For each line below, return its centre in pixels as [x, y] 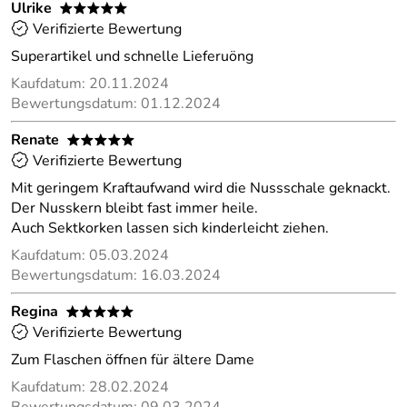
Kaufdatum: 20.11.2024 [90, 84]
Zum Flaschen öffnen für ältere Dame [133, 360]
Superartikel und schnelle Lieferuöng [132, 56]
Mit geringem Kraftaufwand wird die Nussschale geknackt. [201, 188]
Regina [35, 312]
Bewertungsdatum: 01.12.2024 [116, 104]
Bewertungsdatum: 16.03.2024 [116, 275]
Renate [35, 140]
